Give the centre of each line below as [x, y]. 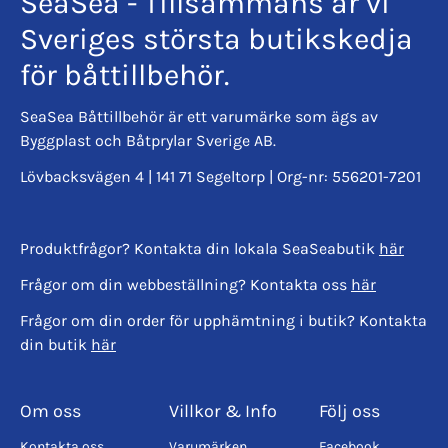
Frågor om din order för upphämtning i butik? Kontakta [223, 320]
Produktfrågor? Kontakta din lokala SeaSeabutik [199, 248]
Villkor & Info [223, 410]
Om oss [50, 410]
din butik [55, 344]
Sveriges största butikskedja [216, 38]
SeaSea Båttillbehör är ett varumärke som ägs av [199, 116]
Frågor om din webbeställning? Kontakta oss [185, 284]
